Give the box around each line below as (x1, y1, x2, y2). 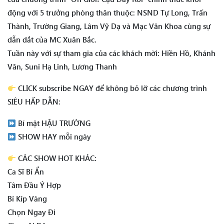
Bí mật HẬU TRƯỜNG (16, 118, 91, 128)
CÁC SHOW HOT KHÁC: (16, 153, 97, 163)
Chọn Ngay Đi (7, 207, 55, 217)
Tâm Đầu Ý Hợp (7, 180, 61, 190)
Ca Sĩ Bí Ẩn (7, 166, 44, 177)
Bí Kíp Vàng (7, 193, 47, 204)
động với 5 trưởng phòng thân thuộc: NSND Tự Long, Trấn (7, 7, 207, 18)
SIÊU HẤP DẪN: (7, 96, 60, 107)
